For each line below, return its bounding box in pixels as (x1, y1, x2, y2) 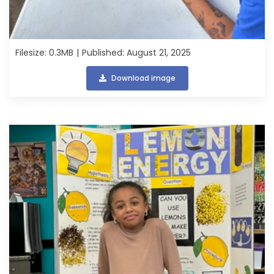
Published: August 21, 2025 (82, 46, 191, 59)
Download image (111, 72, 176, 83)
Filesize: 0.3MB (15, 46, 73, 59)
